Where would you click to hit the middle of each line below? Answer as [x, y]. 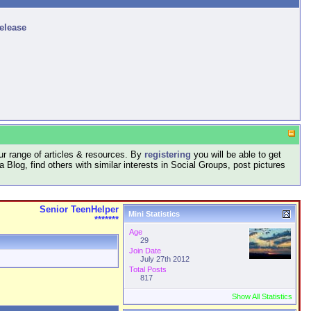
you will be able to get [236, 154]
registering [168, 154]
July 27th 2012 [165, 259]
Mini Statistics [154, 214]
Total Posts [148, 269]
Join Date [145, 251]
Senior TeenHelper [79, 209]
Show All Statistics [262, 296]
